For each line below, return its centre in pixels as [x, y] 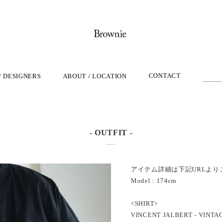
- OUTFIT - [111, 133]
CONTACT [165, 76]
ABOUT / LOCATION [95, 76]
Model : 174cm [154, 181]
